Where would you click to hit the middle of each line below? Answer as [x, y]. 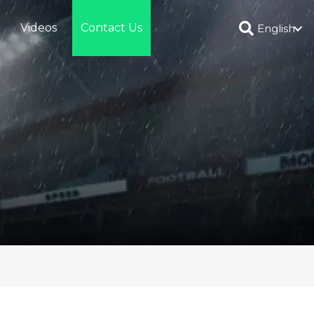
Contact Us [111, 28]
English [276, 28]
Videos [38, 28]
